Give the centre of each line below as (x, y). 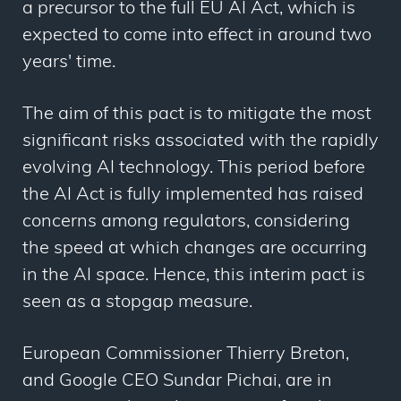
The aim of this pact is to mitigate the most (197, 115)
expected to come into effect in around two (197, 36)
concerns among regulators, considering (186, 222)
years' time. (69, 63)
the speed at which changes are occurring (195, 249)
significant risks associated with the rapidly (200, 142)
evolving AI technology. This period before (194, 169)
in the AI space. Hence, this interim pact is (194, 276)
